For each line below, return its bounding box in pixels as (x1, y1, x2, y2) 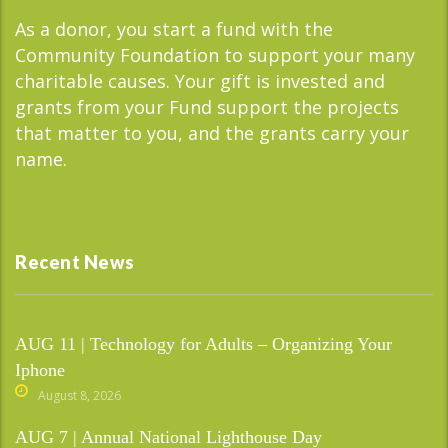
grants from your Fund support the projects (15, 94, 399, 119)
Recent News (15, 250, 135, 273)
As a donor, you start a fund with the (15, 16, 333, 41)
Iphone (15, 359, 65, 380)
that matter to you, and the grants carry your (15, 120, 409, 145)
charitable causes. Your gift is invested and (15, 68, 385, 93)
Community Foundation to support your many (15, 42, 415, 67)
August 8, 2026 (38, 386, 121, 404)
